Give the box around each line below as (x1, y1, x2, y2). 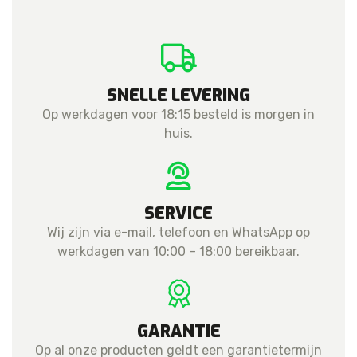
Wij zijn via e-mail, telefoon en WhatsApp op (47, 224, 310, 240)
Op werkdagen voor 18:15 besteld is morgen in (42, 106, 315, 122)
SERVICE (144, 202, 213, 225)
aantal (11, 41, 49, 57)
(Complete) (11, 22, 76, 37)
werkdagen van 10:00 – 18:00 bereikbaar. (57, 243, 300, 259)
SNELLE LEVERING (107, 84, 250, 107)
